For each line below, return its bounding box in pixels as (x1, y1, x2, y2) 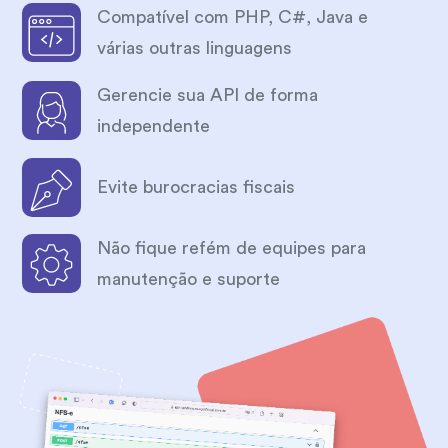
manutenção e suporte (97, 269, 281, 288)
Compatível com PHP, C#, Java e (97, 7, 369, 26)
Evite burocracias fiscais (97, 177, 296, 196)
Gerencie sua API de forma (97, 85, 319, 104)
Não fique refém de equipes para (97, 238, 367, 257)
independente (97, 116, 211, 135)
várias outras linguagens (97, 38, 293, 57)
